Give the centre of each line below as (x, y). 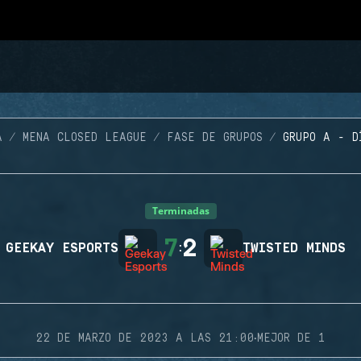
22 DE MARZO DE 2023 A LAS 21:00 (145, 338)
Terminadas (180, 211)
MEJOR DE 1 (291, 338)
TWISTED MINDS (294, 248)
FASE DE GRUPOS (215, 138)
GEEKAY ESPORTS (62, 248)
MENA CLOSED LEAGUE (85, 138)
